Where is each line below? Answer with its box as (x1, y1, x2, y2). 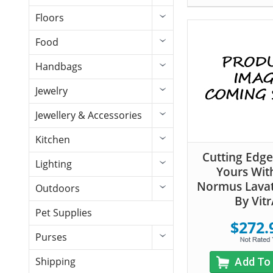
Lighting (35, 157, 72, 171)
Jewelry (35, 84, 68, 98)
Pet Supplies (35, 206, 92, 220)
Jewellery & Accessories (35, 108, 142, 122)
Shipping (35, 255, 76, 269)
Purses (35, 230, 67, 244)
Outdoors (35, 182, 80, 196)
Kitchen (35, 133, 70, 147)
